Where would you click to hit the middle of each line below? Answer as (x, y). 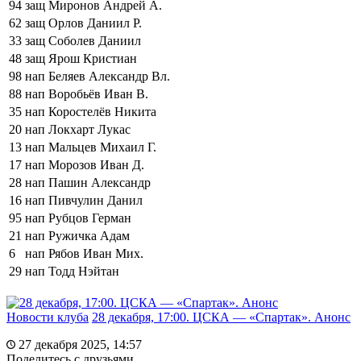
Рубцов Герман (90, 218)
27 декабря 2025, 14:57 (79, 344)
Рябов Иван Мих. (96, 253)
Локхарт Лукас (89, 129)
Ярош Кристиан (93, 58)
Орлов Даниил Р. (95, 23)
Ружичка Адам (89, 235)
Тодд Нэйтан (84, 271)
